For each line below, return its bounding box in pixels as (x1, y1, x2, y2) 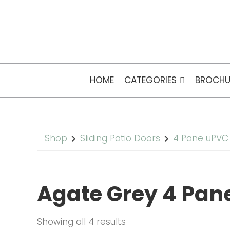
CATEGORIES (124, 74, 177, 86)
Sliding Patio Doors (80, 132, 160, 144)
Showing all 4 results (37, 216, 126, 228)
